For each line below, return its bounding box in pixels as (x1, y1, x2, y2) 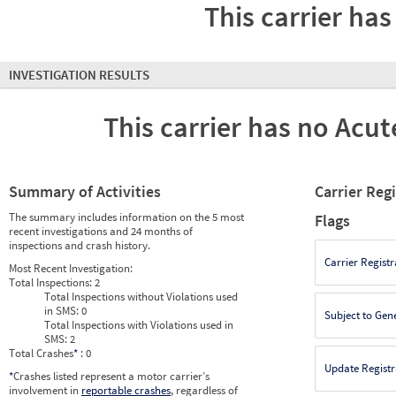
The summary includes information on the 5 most (9, 209, 244, 225)
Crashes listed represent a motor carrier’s (13, 369, 209, 384)
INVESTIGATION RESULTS (9, 66, 149, 83)
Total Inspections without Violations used (44, 289, 238, 304)
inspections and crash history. (9, 238, 150, 253)
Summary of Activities (9, 181, 161, 202)
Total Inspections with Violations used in (44, 317, 233, 332)
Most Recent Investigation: (9, 261, 133, 276)
